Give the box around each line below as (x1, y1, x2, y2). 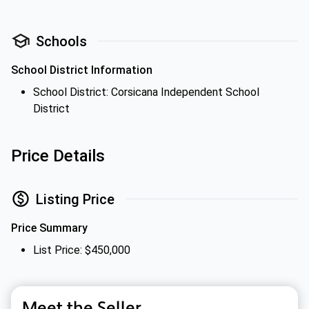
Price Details (11, 146, 105, 166)
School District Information (11, 63, 152, 77)
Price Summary (11, 221, 88, 235)
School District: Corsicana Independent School (33, 86, 259, 99)
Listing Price (36, 190, 114, 208)
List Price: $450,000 (33, 243, 130, 257)
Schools (36, 32, 87, 50)
